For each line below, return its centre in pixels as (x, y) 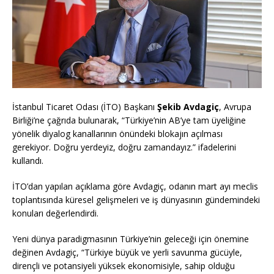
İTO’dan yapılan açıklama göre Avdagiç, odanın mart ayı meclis (135, 186)
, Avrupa (235, 106)
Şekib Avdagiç (187, 106)
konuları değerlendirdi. (55, 213)
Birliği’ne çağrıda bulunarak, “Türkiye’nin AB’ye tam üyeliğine (129, 120)
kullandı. (28, 160)
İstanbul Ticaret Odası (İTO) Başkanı (83, 106)
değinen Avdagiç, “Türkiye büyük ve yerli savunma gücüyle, (127, 252)
